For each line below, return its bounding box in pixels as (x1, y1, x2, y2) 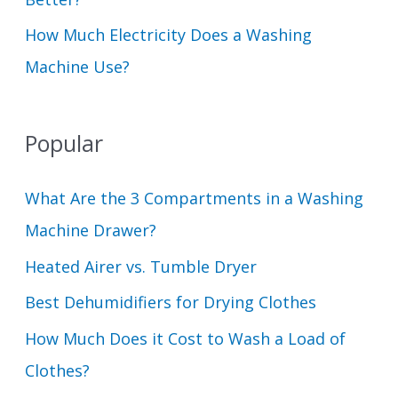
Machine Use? (24, 56, 130, 78)
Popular (24, 128, 103, 159)
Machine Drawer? (24, 219, 156, 242)
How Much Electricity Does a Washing (24, 24, 312, 46)
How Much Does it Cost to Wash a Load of (24, 327, 346, 349)
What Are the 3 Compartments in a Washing (24, 187, 363, 210)
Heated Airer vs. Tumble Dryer (24, 255, 257, 277)
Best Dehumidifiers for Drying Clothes (24, 291, 316, 314)
